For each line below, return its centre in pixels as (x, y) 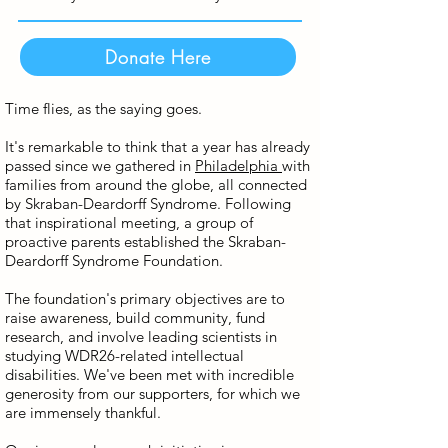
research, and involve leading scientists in (141, 336)
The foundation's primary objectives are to (145, 298)
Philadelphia (238, 165)
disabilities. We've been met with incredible (149, 374)
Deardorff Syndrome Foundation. (114, 260)
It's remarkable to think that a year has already (157, 146)
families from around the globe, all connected (156, 184)
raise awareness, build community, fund (135, 317)
